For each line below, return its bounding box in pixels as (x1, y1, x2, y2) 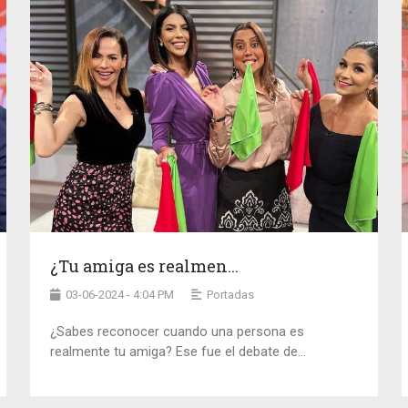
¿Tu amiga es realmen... (50, 254, 240, 277)
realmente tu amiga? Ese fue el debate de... (50, 343, 307, 360)
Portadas (207, 287, 255, 301)
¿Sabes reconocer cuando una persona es (50, 323, 305, 340)
